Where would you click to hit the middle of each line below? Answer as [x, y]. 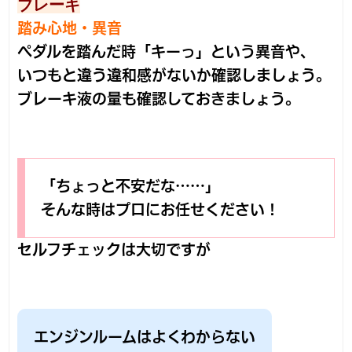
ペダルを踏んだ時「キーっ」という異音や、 [167, 52]
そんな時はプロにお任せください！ [161, 210]
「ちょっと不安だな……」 [131, 186]
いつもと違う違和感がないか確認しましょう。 [174, 75]
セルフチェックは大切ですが [114, 250]
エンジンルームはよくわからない [145, 337]
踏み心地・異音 [70, 28]
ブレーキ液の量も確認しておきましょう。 [159, 99]
